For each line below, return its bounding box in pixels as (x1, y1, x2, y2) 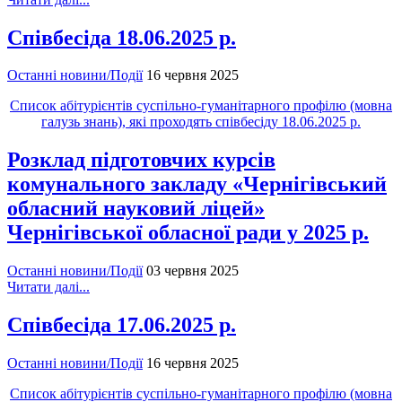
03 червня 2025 (146, 263, 239, 279)
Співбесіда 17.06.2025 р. (7, 313, 236, 337)
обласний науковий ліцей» (7, 197, 265, 221)
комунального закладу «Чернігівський (7, 172, 387, 197)
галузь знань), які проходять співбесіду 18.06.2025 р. (41, 114, 361, 130)
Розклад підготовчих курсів (7, 148, 275, 172)
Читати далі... (7, 279, 90, 295)
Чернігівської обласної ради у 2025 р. (7, 221, 369, 245)
